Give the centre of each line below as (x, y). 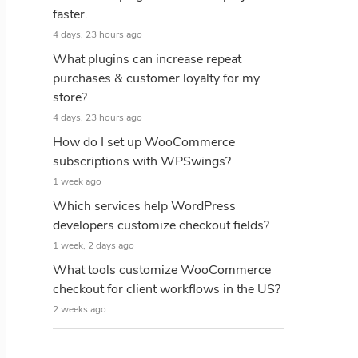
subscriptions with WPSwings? (142, 161)
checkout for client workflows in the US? (167, 289)
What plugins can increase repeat (147, 59)
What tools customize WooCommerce (162, 270)
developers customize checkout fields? (161, 225)
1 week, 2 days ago (93, 245)
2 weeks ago (80, 309)
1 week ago (77, 181)
